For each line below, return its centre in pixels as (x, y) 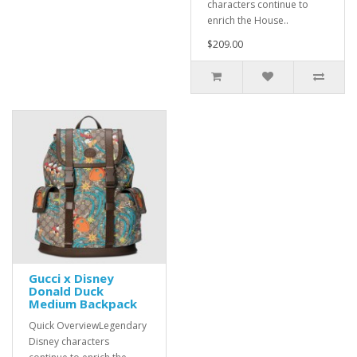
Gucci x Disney (71, 278)
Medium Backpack (83, 304)
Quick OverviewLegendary (88, 326)
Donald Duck (66, 291)
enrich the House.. (248, 20)
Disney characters (69, 341)
